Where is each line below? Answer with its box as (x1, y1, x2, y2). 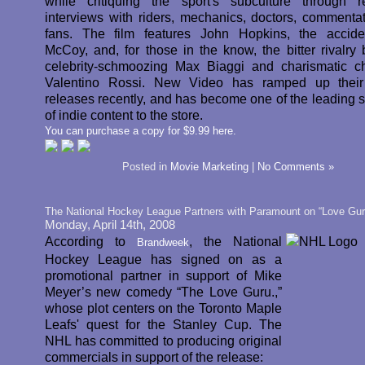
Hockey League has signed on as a (45, 252, 282, 266)
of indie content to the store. (45, 108, 203, 122)
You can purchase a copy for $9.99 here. (45, 125, 236, 137)
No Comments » (257, 161, 334, 173)
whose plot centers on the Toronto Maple (45, 301, 282, 315)
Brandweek (137, 236, 189, 248)
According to (45, 234, 137, 248)
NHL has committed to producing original (45, 333, 282, 348)
